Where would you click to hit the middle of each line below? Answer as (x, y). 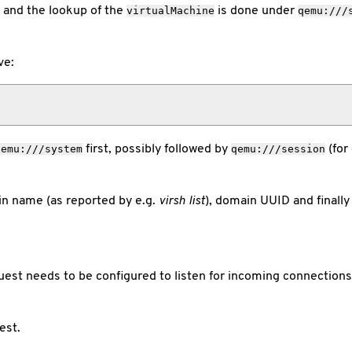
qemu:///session (278, 148)
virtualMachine (170, 10)
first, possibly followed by (157, 148)
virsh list (182, 200)
